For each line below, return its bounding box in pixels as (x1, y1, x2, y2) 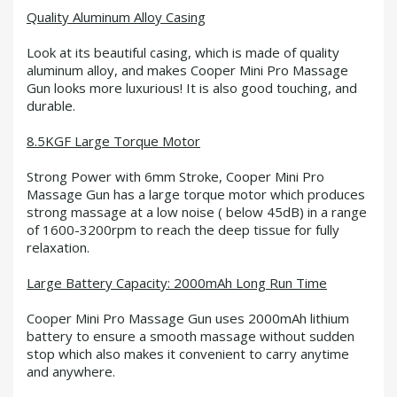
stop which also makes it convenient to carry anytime (27, 345, 349, 362)
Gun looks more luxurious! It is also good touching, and (27, 79, 357, 97)
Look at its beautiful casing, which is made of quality (27, 43, 339, 61)
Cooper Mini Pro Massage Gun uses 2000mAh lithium (27, 309, 349, 327)
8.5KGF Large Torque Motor (27, 132, 200, 150)
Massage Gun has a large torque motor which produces (27, 185, 365, 203)
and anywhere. (27, 362, 115, 380)
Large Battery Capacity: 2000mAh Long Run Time (27, 274, 327, 292)
